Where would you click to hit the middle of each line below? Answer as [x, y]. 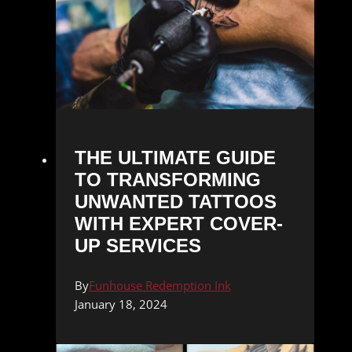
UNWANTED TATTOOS [175, 201]
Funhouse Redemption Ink [159, 285]
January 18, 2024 [121, 304]
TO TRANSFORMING [167, 179]
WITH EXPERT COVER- [178, 223]
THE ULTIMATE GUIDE [175, 157]
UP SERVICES [137, 245]
